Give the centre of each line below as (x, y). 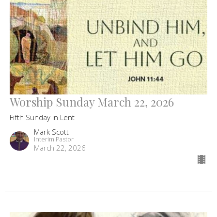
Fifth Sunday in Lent (42, 117)
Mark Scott (51, 132)
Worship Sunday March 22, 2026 (92, 102)
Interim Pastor (54, 139)
